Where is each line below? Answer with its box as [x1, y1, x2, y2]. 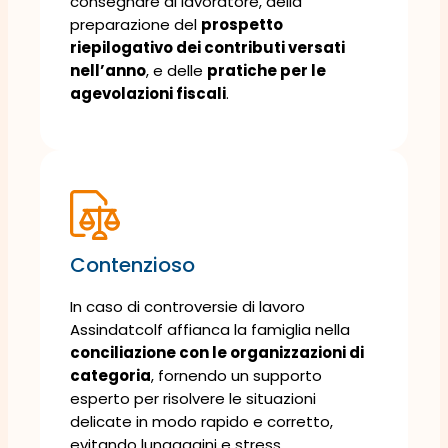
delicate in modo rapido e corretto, [70, 410, 333, 432]
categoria [70, 364, 151, 386]
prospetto [201, 13, 283, 35]
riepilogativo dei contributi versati [70, 36, 345, 58]
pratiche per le [207, 59, 326, 81]
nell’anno [70, 59, 146, 81]
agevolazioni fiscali [70, 82, 226, 104]
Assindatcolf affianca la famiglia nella [70, 318, 350, 340]
